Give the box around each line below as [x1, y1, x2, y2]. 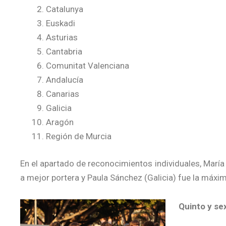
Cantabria [46, 46, 82, 56]
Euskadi [46, 18, 75, 28]
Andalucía [46, 75, 83, 85]
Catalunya [46, 4, 83, 14]
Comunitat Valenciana [46, 61, 129, 71]
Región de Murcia [46, 131, 111, 141]
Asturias [46, 32, 78, 42]
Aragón [46, 117, 74, 127]
